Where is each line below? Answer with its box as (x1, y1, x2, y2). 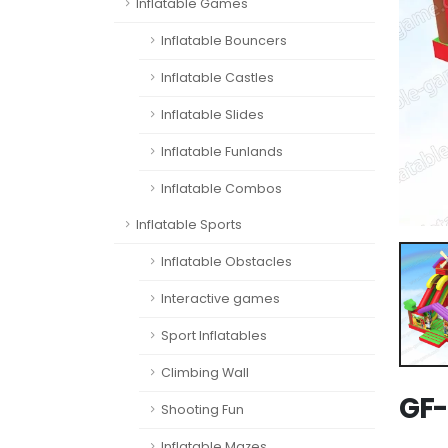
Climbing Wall (161, 364, 249, 381)
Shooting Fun (161, 401, 244, 418)
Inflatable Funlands (161, 143, 283, 160)
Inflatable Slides (161, 106, 264, 123)
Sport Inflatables (161, 327, 267, 344)
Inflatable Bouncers (161, 32, 287, 49)
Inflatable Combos (161, 180, 282, 197)
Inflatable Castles (161, 69, 274, 86)
